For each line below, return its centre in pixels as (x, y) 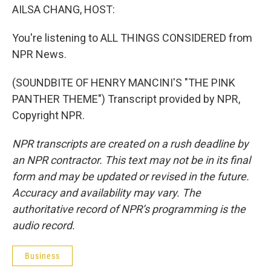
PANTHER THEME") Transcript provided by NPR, (126, 99)
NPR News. (39, 54)
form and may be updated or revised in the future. (131, 176)
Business (42, 256)
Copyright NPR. (48, 115)
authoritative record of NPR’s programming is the (129, 209)
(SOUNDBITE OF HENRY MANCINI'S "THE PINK (124, 83)
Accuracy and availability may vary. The (106, 193)
